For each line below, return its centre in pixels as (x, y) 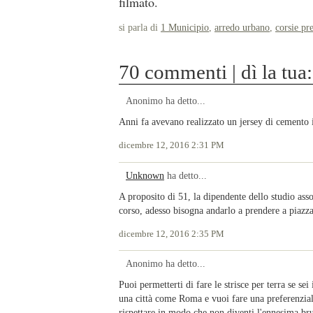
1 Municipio (185, 27)
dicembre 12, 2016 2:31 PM (172, 146)
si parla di (140, 27)
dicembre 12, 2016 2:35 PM (172, 234)
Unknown (145, 175)
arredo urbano (242, 27)
